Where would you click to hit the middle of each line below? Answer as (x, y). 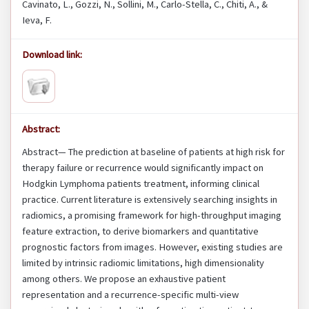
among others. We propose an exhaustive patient (124, 279)
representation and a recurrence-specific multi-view (130, 295)
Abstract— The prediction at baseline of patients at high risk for (153, 152)
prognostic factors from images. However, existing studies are (152, 247)
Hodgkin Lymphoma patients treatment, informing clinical (141, 184)
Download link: (52, 55)
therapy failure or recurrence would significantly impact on (143, 168)
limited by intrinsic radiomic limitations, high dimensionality (143, 263)
